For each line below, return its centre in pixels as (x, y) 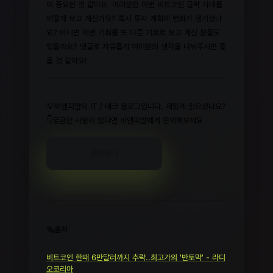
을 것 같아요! (67, 60)
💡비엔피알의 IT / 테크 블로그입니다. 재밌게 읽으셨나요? (136, 106)
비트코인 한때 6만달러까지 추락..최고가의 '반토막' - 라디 (136, 257)
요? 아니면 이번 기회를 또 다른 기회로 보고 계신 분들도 (133, 32)
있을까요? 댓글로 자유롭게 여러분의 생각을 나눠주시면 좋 (136, 46)
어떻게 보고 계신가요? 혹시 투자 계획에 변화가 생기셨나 (134, 18)
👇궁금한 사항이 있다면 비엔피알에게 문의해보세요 (125, 120)
